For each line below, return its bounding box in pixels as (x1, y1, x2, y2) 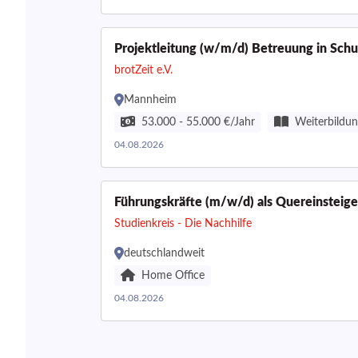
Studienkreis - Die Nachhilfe (114, 218, 252, 229)
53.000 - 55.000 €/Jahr (141, 117, 255, 128)
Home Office (141, 270, 205, 281)
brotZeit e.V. (114, 65, 173, 76)
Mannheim (124, 94, 177, 105)
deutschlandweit (124, 248, 205, 259)
